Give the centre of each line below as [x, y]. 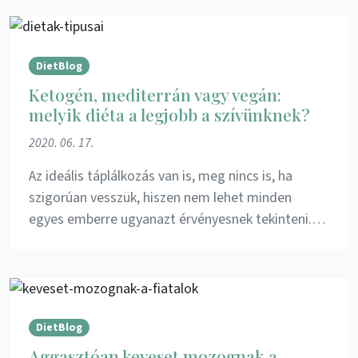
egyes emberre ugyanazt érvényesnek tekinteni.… [177, 219]
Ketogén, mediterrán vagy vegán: [155, 94]
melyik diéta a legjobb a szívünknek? [169, 114]
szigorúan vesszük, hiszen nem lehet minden [160, 197]
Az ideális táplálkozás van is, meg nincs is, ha [161, 176]
